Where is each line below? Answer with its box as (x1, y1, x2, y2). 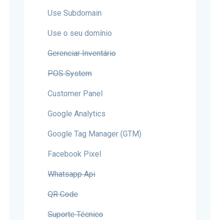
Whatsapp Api (48, 169, 95, 179)
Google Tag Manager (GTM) (48, 129, 141, 138)
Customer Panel (48, 89, 103, 98)
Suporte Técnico (48, 210, 103, 219)
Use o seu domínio (48, 28, 112, 38)
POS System (48, 69, 92, 78)
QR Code (48, 190, 78, 199)
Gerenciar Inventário (48, 49, 116, 58)
